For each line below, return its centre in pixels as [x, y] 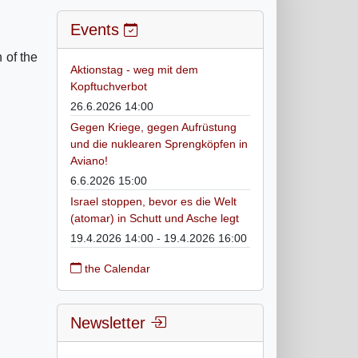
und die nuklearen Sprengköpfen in [159, 143]
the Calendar [116, 268]
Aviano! [89, 160]
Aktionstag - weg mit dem [134, 69]
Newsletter [110, 322]
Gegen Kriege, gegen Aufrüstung [153, 127]
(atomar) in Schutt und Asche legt [155, 218]
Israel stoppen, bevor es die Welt [153, 201]
